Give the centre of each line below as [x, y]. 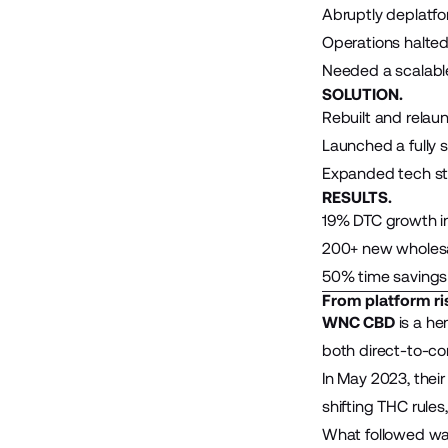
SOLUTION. [362, 94]
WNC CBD [358, 322]
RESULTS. [356, 197]
